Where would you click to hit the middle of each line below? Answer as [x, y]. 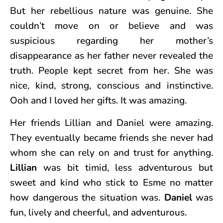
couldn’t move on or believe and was [111, 26]
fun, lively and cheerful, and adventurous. [98, 213]
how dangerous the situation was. [87, 198]
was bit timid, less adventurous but [125, 168]
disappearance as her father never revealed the [111, 56]
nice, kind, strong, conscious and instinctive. [111, 86]
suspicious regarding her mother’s [111, 41]
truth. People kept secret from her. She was [111, 71]
